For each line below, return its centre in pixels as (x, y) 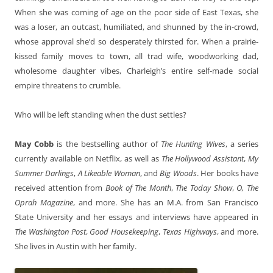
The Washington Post (50, 231)
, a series (242, 144)
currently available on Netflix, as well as (88, 158)
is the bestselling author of (108, 144)
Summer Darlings (44, 173)
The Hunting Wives (193, 144)
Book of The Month (138, 187)
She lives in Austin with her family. (76, 246)
